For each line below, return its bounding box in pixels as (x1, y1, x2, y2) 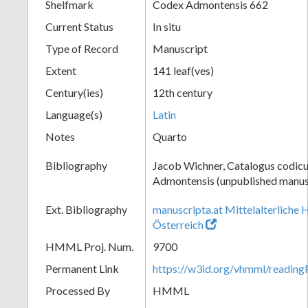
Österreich (153, 217, 203, 231)
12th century (153, 85, 212, 99)
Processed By (45, 283, 110, 297)
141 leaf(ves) (153, 63, 214, 77)
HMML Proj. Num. (45, 239, 133, 253)
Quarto (153, 129, 187, 143)
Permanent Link (45, 261, 119, 275)
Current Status (45, 19, 113, 33)
